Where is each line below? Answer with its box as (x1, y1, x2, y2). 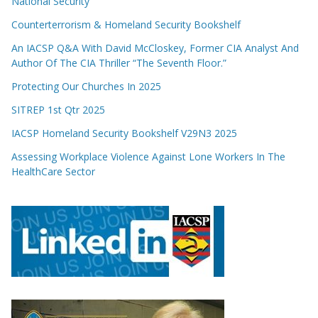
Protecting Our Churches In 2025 (11, 79, 161, 94)
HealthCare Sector (11, 165, 95, 179)
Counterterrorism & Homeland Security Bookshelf (11, 18, 241, 32)
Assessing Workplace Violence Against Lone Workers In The (11, 150, 285, 164)
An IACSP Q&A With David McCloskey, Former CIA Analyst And (11, 41, 299, 55)
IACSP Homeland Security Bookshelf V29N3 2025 (11, 126, 237, 141)
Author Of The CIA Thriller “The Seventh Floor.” (11, 56, 226, 70)
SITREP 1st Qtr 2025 (11, 103, 105, 117)
